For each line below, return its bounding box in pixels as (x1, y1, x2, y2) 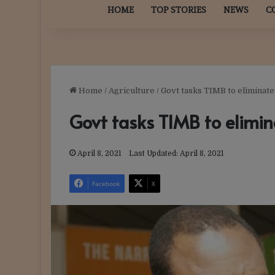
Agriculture (109, 86, 155, 96)
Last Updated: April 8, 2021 (129, 149, 225, 158)
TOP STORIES (151, 5, 206, 15)
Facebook (92, 179, 120, 188)
